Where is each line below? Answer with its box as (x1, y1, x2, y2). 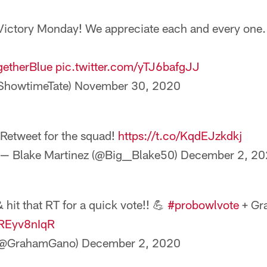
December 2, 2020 (82, 235, 181, 250)
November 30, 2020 (74, 78, 181, 92)
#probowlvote (167, 197, 239, 212)
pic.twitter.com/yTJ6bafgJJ (55, 59, 200, 73)
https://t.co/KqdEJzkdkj (117, 128, 242, 142)
